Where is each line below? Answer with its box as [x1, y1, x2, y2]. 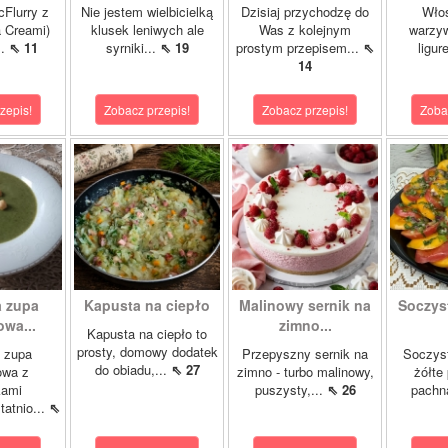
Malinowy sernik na [239, 295, 371, 315]
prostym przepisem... [236, 38, 363, 57]
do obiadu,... [94, 360, 171, 379]
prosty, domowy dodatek [76, 342, 218, 361]
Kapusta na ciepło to [87, 324, 207, 343]
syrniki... [105, 38, 160, 57]
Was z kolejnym [259, 20, 351, 39]
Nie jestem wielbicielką [81, 2, 213, 21]
